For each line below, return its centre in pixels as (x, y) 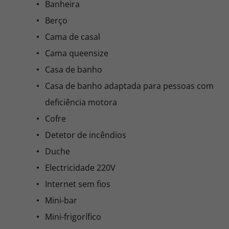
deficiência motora (81, 102)
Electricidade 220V (80, 168)
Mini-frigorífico (73, 217)
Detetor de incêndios (86, 135)
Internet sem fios (78, 184)
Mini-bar (61, 200)
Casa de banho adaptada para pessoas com (129, 86)
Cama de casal (73, 37)
